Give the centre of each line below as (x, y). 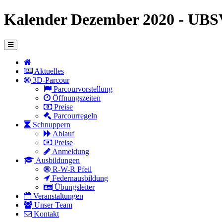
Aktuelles (48, 71)
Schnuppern (51, 124)
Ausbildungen (57, 160)
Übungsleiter (74, 187)
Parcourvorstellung (82, 89)
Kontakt (45, 214)
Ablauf (63, 133)
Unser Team (52, 205)
